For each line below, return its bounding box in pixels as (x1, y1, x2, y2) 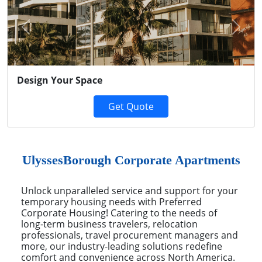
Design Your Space (17, 73, 102, 87)
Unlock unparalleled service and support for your (21, 184, 238, 197)
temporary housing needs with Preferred (21, 195, 202, 208)
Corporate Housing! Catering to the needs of (21, 206, 217, 219)
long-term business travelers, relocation (21, 217, 198, 230)
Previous (25, 25, 64, 38)
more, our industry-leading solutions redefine (21, 239, 222, 253)
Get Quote (108, 99, 154, 113)
